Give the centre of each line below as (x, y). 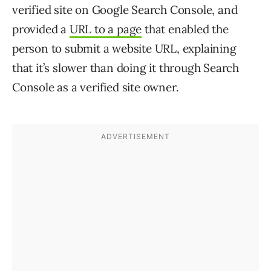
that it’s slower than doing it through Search (126, 68)
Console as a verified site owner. (96, 87)
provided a (41, 29)
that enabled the (185, 29)
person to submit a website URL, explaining (124, 49)
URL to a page (106, 29)
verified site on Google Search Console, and (125, 10)
